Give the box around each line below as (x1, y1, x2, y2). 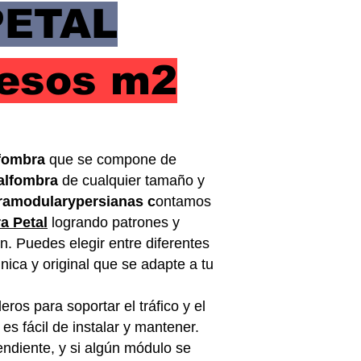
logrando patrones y (48, 214, 180, 230)
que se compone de (49, 151, 176, 168)
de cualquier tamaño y (62, 172, 205, 189)
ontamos (156, 193, 211, 210)
